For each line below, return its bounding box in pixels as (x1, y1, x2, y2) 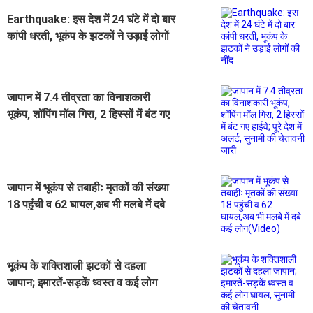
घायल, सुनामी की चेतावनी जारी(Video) (7, 292, 168, 306)
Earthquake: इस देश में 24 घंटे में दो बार (7, 12, 175, 26)
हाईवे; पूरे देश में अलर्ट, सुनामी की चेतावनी (7, 124, 168, 138)
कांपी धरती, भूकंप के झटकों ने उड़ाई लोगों (7, 29, 169, 43)
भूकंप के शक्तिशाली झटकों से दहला (7, 259, 146, 272)
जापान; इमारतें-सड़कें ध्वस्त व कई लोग (7, 275, 157, 289)
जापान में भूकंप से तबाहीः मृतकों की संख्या (7, 180, 169, 194)
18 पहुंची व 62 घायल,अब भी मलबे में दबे (7, 197, 165, 211)
